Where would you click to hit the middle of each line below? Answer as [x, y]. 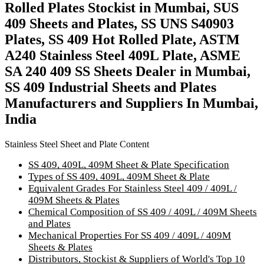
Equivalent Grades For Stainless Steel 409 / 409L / [133, 188]
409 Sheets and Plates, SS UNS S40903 [119, 24]
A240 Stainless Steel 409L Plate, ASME [123, 56]
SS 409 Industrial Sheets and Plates [110, 88]
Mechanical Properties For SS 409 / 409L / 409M [130, 235]
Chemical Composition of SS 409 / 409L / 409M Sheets [143, 212]
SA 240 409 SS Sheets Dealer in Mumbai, [128, 72]
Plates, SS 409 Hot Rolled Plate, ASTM [122, 40]
